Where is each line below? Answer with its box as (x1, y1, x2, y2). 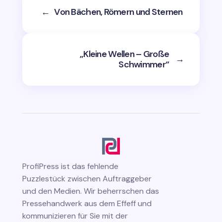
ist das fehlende (60, 161, 118, 171)
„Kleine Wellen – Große (80, 48, 169, 60)
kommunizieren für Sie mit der (22, 210, 128, 221)
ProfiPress (22, 161, 59, 171)
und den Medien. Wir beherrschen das (22, 185, 159, 196)
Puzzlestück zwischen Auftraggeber (22, 173, 152, 184)
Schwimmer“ (118, 58, 169, 70)
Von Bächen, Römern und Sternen (54, 5, 183, 18)
